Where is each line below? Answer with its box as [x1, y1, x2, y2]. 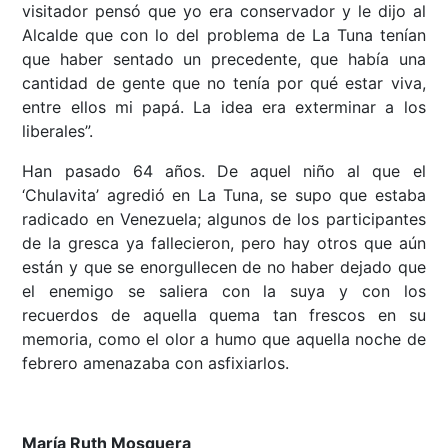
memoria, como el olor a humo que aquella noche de [22, 329, 426, 350]
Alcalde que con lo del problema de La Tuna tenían [22, 25, 426, 46]
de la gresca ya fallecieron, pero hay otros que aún [22, 233, 426, 254]
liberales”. [22, 121, 94, 142]
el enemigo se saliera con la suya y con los [22, 281, 426, 302]
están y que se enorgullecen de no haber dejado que [22, 257, 426, 278]
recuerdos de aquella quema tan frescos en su [22, 305, 426, 326]
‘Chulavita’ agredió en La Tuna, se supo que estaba [22, 185, 426, 206]
